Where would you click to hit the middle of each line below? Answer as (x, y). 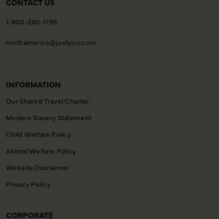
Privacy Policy (28, 184)
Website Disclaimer (38, 167)
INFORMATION (33, 84)
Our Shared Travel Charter (48, 100)
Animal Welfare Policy (41, 150)
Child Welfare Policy (38, 134)
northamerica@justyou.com (51, 42)
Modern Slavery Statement (49, 117)
